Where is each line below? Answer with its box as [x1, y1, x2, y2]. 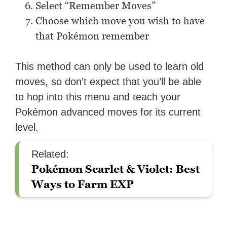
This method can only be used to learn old [15, 61, 204, 72]
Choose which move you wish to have [35, 15, 205, 27]
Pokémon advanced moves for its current [15, 106, 201, 118]
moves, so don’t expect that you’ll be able [15, 76, 202, 88]
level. [15, 122, 39, 133]
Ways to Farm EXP [31, 178, 134, 191]
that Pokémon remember [35, 30, 149, 43]
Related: [31, 148, 69, 160]
